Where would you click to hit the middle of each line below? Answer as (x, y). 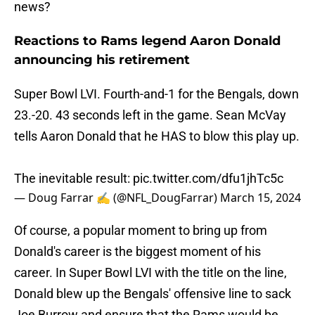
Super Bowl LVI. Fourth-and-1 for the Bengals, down (156, 94)
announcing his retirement (102, 60)
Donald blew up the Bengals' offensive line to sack (153, 294)
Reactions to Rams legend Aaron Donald (147, 41)
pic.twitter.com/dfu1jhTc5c (208, 179)
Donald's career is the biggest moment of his (137, 252)
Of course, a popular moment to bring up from (141, 231)
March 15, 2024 (261, 198)
